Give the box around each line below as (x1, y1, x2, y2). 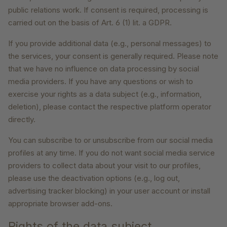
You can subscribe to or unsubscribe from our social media (8, 135, 213, 145)
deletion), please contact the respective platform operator (8, 102, 211, 112)
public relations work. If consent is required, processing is (8, 5, 208, 15)
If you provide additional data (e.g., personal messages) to (8, 39, 211, 49)
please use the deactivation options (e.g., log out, (8, 173, 180, 183)
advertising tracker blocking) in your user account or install (8, 186, 210, 196)
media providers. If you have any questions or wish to (8, 77, 193, 87)
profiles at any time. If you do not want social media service (8, 148, 215, 158)
